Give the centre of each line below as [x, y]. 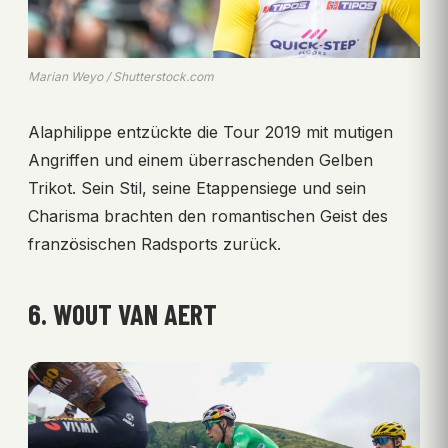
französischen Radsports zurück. [154, 244]
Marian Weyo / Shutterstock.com [121, 77]
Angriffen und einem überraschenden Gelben [200, 160]
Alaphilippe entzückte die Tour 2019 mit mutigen [210, 132]
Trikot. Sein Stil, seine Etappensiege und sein [197, 188]
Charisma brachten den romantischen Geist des [208, 216]
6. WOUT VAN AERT [122, 314]
